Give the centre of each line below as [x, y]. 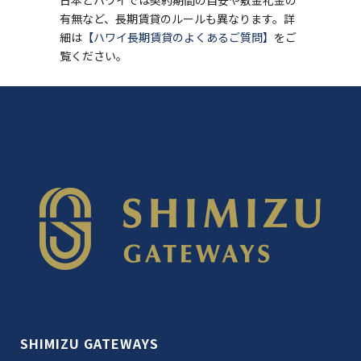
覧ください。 [93, 56]
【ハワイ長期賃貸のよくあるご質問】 [178, 37]
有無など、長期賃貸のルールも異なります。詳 [177, 19]
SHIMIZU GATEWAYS [89, 343]
